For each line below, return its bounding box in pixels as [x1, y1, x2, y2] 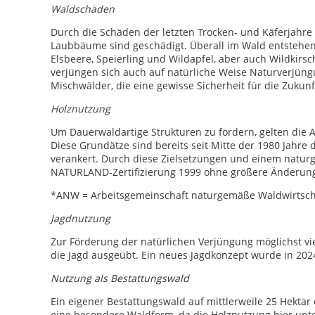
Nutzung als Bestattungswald [51, 271, 189, 285]
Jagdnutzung [51, 212, 110, 225]
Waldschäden [51, 2, 115, 15]
